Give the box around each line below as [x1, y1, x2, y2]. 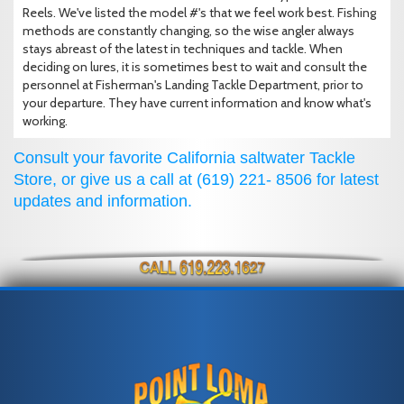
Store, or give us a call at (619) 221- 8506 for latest [14, 170, 379, 189]
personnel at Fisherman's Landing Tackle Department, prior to [23, 77, 363, 94]
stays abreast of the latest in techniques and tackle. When [23, 41, 343, 58]
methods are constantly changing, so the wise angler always [23, 23, 354, 40]
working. [23, 113, 68, 130]
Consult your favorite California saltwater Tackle [14, 149, 355, 168]
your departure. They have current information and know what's [23, 95, 372, 112]
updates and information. [14, 192, 192, 211]
